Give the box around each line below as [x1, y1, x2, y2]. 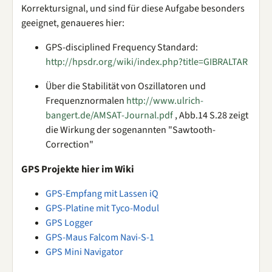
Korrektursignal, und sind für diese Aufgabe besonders [21, 2, 245, 15]
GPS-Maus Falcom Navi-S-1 [46, 231, 154, 244]
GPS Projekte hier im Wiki [21, 161, 134, 177]
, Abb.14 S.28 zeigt [173, 109, 248, 122]
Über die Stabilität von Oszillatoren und [46, 80, 206, 93]
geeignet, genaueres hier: [21, 16, 124, 30]
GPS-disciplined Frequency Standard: [46, 41, 198, 54]
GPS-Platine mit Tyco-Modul [46, 202, 159, 215]
